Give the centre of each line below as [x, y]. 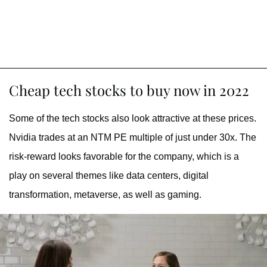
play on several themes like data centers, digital [109, 176]
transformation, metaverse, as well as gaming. [105, 195]
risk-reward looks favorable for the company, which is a [124, 157]
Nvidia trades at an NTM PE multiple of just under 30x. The [133, 138]
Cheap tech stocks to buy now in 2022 [129, 90]
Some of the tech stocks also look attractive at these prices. [133, 119]
